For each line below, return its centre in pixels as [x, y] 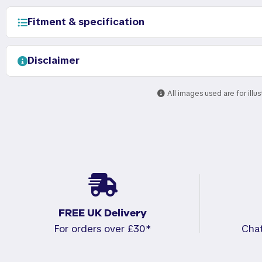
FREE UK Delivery [103, 213]
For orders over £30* [103, 229]
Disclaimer [54, 61]
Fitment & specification [86, 22]
